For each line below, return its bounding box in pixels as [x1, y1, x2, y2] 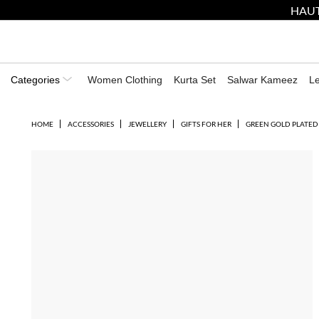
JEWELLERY [127, 120, 167, 128]
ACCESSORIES [67, 120, 114, 128]
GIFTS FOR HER [180, 120, 231, 128]
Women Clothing [88, 74, 162, 85]
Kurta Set [174, 74, 216, 85]
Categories [11, 74, 63, 85]
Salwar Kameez [227, 74, 298, 85]
